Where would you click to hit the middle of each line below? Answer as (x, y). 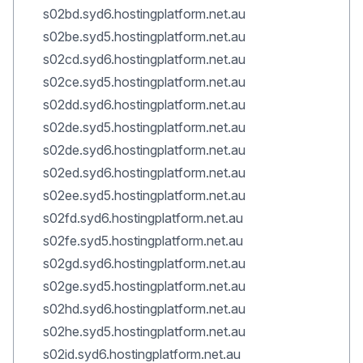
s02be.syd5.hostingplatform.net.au (144, 36)
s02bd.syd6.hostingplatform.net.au (144, 14)
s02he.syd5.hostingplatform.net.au (144, 331)
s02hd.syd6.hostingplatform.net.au (144, 309)
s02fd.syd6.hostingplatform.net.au (143, 218)
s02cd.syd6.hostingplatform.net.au (144, 59)
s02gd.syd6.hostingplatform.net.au (144, 263)
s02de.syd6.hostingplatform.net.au (144, 150)
